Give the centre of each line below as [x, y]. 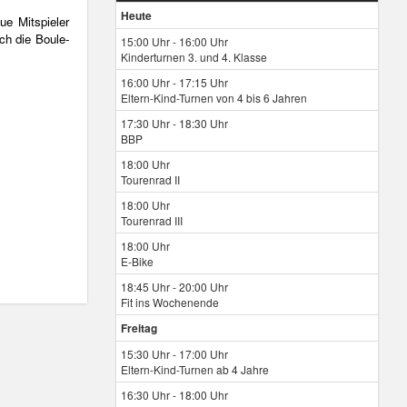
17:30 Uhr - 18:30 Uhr [174, 123]
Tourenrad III [152, 220]
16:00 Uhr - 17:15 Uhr [174, 82]
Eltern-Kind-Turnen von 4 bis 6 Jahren [214, 98]
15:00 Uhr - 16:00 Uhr [174, 41]
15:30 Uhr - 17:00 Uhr [174, 354]
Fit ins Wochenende [170, 302]
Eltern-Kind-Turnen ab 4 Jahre [195, 369]
